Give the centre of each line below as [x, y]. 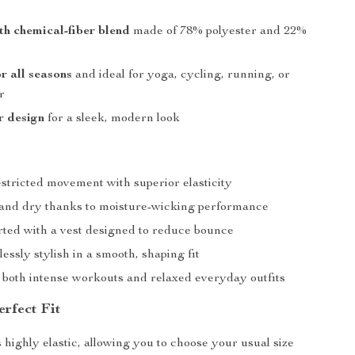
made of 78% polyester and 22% [219, 32]
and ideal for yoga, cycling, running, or [181, 75]
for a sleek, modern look [113, 119]
